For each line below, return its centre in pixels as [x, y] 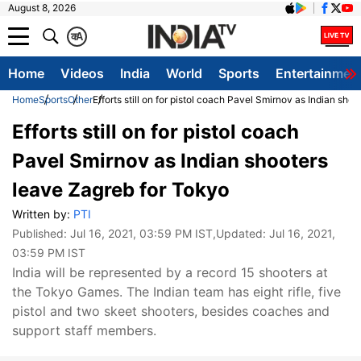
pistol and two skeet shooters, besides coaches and [171, 311]
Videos [82, 73]
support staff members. [86, 330]
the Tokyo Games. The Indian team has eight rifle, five [176, 292]
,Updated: [241, 233]
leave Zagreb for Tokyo [121, 190]
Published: [41, 233]
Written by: [43, 214]
